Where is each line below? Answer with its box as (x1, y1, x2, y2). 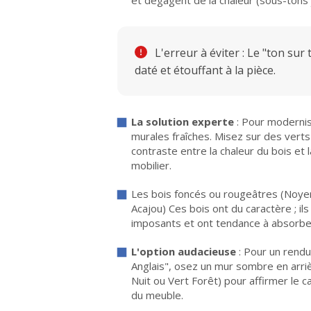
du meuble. (131, 288, 183, 302)
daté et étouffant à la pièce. (135, 62, 276, 78)
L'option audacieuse (131, 244, 236, 258)
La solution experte (131, 115, 234, 128)
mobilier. (131, 158, 171, 172)
